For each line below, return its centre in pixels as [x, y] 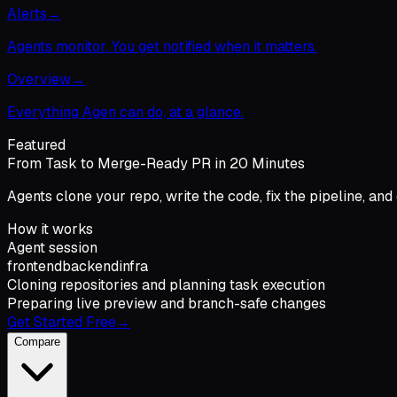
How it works [50, 229]
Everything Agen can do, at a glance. [125, 112]
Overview [39, 79]
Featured [36, 145]
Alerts [27, 14]
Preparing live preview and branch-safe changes [167, 304]
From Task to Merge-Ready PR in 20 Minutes [156, 163]
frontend [35, 266]
